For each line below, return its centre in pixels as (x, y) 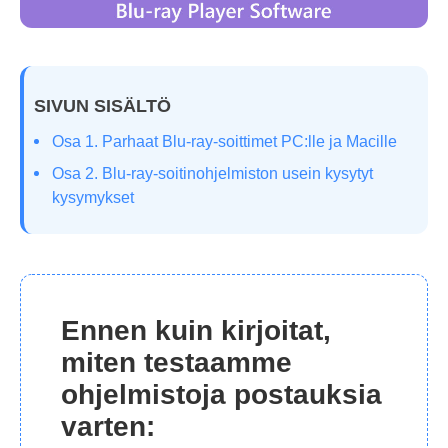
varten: (108, 427)
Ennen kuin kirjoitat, (196, 331)
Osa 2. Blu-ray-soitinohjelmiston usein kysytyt (212, 174)
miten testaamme (176, 363)
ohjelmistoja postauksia (221, 395)
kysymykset (93, 198)
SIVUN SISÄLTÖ (102, 106)
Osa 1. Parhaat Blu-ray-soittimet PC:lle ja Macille (224, 142)
